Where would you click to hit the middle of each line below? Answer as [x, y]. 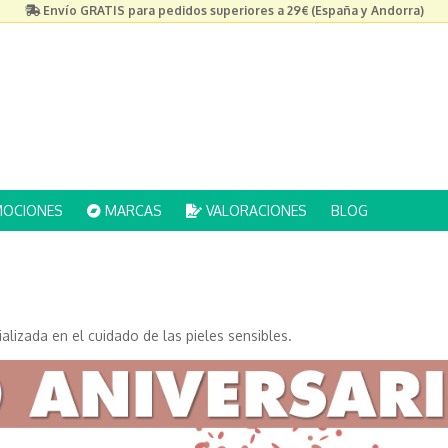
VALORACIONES [254, 211]
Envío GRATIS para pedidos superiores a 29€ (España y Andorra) [233, 10]
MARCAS [131, 211]
